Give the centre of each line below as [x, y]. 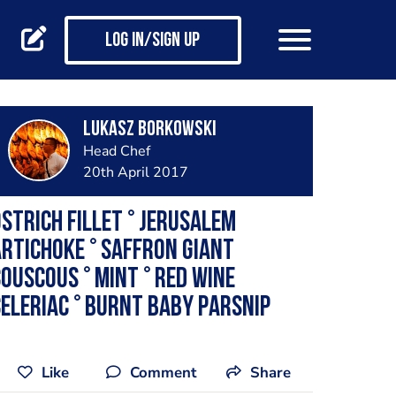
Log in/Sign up [152, 42]
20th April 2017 [135, 172]
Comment [163, 373]
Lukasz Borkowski [149, 130]
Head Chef [116, 151]
